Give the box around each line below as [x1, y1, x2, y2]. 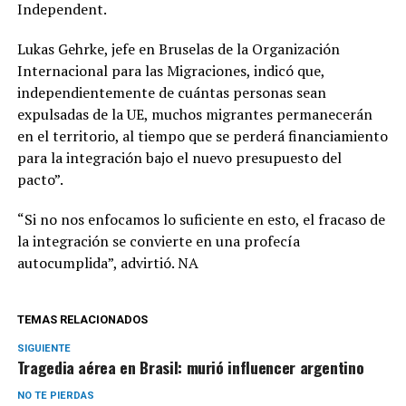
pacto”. [16, 169, 63, 189]
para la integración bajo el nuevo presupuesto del [16, 147, 342, 168]
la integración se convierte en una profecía [16, 230, 300, 251]
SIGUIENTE [16, 342, 71, 354]
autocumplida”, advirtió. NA [16, 252, 198, 273]
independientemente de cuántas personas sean [16, 82, 326, 102]
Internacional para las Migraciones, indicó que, [16, 60, 324, 81]
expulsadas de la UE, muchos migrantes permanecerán [16, 103, 372, 124]
